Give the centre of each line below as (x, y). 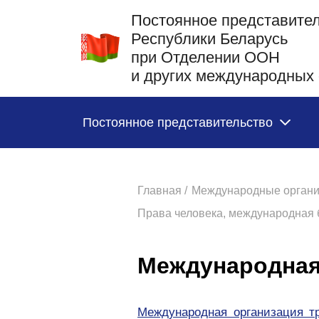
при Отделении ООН (205, 57)
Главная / (162, 190)
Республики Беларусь (209, 39)
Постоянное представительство (178, 122)
